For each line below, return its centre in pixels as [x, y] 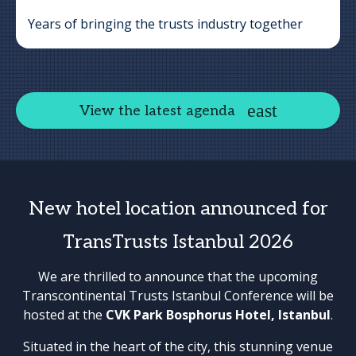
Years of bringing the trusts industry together [165, 24]
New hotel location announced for [178, 209]
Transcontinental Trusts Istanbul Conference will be [178, 296]
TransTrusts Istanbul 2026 [178, 242]
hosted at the [64, 315]
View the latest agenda [157, 110]
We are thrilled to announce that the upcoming [178, 277]
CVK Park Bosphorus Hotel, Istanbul [218, 315]
